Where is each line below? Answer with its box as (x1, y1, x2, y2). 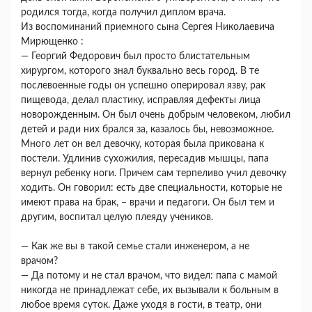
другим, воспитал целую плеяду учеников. (21, 212, 216, 223)
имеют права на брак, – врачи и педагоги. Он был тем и (21, 198, 274, 208)
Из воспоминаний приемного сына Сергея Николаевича (21, 22, 274, 33)
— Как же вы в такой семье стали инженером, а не (21, 242, 249, 252)
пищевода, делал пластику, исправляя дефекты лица (21, 95, 260, 106)
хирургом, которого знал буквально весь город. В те (21, 66, 259, 77)
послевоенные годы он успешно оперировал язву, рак (21, 81, 265, 91)
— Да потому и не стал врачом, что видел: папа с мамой (21, 271, 277, 281)
